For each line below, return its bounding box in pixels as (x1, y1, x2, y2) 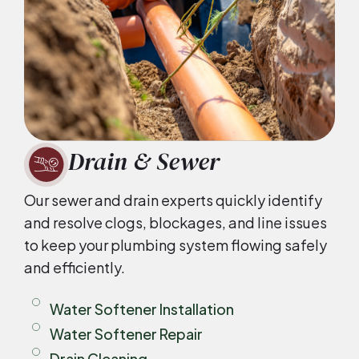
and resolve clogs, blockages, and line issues (24, 212, 327, 232)
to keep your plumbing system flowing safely (24, 235, 327, 254)
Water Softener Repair (49, 325, 203, 344)
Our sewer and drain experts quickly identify (24, 190, 322, 209)
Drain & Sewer (68, 144, 220, 178)
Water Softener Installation (49, 300, 234, 319)
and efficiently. (24, 257, 125, 276)
